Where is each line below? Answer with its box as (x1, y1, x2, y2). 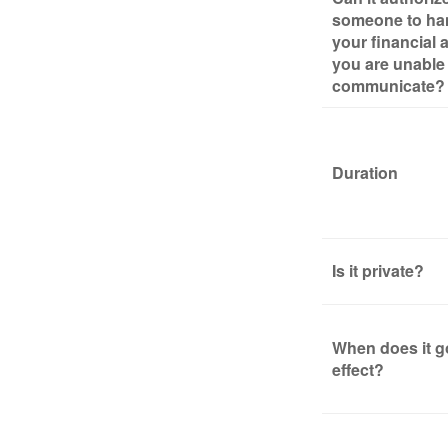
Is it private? (332, 259, 424, 282)
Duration (332, 161, 398, 184)
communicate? (332, 74, 445, 97)
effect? (332, 358, 384, 381)
